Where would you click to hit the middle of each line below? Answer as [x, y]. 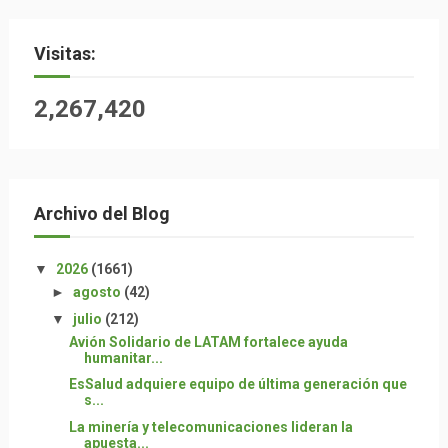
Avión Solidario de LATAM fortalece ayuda [208, 341]
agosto [98, 292]
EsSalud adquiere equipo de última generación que [237, 384]
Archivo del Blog [101, 213]
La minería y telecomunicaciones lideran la [210, 426]
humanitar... [123, 357]
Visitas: [64, 53]
